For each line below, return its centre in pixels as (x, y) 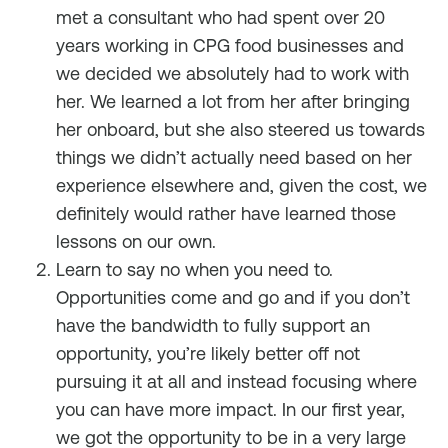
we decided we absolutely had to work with (232, 73)
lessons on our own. (136, 241)
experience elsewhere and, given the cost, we (241, 185)
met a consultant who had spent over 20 (220, 17)
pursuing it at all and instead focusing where (236, 381)
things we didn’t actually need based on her (234, 157)
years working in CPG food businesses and (230, 45)
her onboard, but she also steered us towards (240, 129)
